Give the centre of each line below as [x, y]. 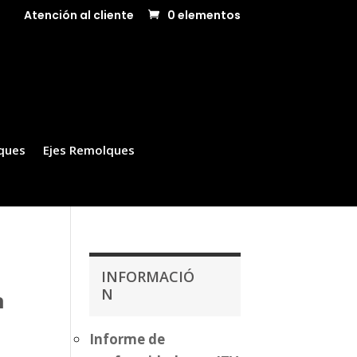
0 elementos [204, 15]
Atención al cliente [78, 15]
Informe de [127, 339]
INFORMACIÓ [148, 277]
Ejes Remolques [89, 150]
